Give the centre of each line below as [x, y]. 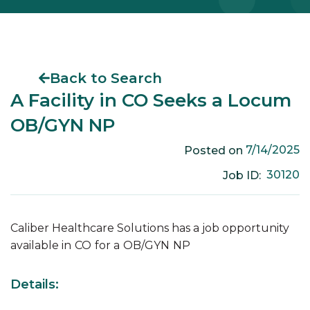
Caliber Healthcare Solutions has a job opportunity [150, 228]
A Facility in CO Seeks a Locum [151, 101]
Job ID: [244, 175]
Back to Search [106, 79]
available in [41, 246]
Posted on [215, 150]
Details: [35, 285]
